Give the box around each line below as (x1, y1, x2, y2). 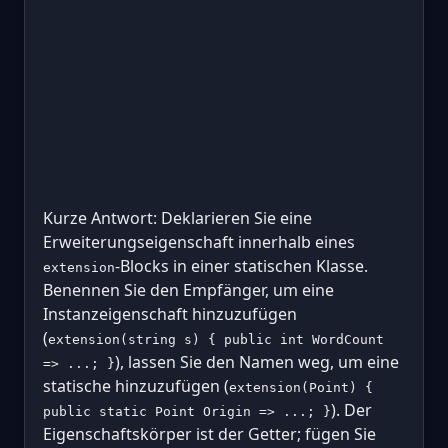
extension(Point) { (229, 380, 373, 395)
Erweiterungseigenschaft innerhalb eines (43, 231, 355, 253)
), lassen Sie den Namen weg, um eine (115, 351, 399, 373)
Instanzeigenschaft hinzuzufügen (43, 303, 297, 325)
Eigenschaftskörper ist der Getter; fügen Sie (43, 423, 376, 445)
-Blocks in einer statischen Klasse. (115, 255, 368, 277)
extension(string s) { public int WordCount (48, 332, 384, 347)
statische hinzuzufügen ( (43, 375, 229, 397)
